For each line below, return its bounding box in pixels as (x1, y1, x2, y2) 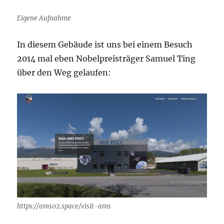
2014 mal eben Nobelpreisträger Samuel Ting (17, 53, 196, 63)
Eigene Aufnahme (17, 13, 71, 22)
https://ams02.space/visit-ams (17, 201, 111, 210)
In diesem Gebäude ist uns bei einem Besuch (17, 39, 193, 49)
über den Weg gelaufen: (17, 67, 111, 77)
